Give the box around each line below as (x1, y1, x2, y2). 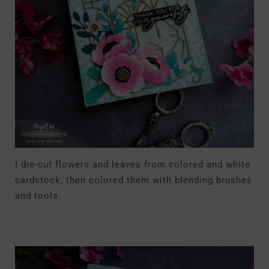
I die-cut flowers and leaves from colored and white (15, 159, 250, 170)
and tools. (15, 190, 61, 201)
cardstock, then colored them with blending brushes (15, 175, 252, 186)
